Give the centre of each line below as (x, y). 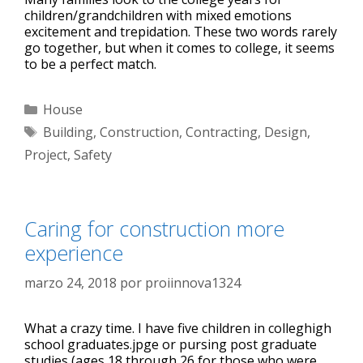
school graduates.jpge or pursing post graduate (171, 345)
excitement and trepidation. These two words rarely (181, 32)
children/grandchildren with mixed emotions (158, 16)
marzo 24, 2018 (70, 283)
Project (46, 155)
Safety (93, 155)
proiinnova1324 (193, 283)
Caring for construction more (154, 229)
